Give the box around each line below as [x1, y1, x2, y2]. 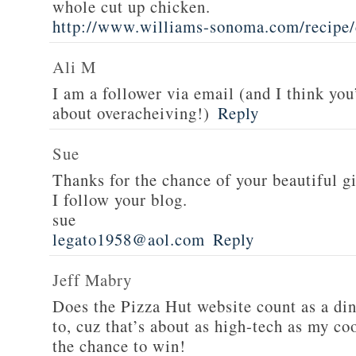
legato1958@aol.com [52, 228, 205, 250]
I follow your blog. [52, 188, 188, 211]
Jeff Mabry [52, 269, 132, 291]
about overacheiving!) [52, 102, 210, 124]
